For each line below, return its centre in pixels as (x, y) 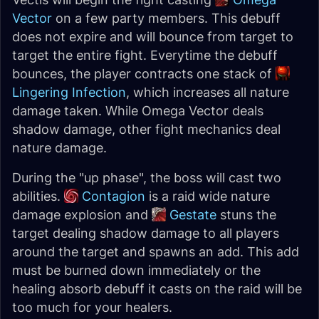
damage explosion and (82, 215)
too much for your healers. (92, 307)
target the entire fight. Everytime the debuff (145, 55)
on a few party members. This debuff (166, 18)
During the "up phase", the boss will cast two (147, 178)
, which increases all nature (208, 92)
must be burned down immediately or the (136, 270)
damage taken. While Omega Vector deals (138, 111)
